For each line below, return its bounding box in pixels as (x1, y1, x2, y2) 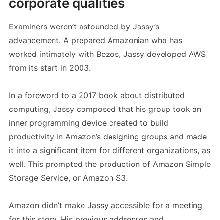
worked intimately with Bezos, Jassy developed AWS (8, 49, 206, 59)
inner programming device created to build (8, 118, 168, 128)
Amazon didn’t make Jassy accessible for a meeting (8, 200, 202, 211)
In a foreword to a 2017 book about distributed (8, 90, 185, 101)
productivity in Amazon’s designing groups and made (8, 132, 207, 142)
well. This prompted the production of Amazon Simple (8, 159, 211, 169)
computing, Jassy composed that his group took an (8, 104, 201, 114)
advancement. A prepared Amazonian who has (8, 35, 182, 46)
